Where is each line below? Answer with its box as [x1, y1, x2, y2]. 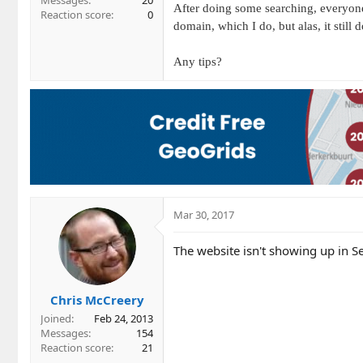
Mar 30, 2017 [173, 207, 234, 223]
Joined [41, 310, 71, 326]
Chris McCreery [49, 291, 144, 308]
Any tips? [173, 54, 222, 68]
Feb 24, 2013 [94, 310, 153, 326]
